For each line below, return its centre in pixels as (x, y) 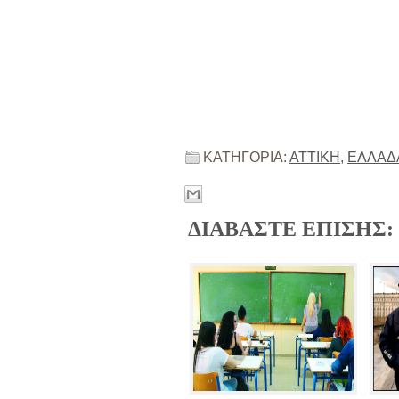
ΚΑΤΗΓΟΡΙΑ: (246, 157)
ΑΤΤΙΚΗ (315, 157)
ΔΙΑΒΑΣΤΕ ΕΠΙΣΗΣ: (291, 229)
